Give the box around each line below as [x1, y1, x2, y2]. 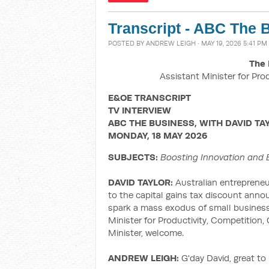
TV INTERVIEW [108, 104, 171, 116]
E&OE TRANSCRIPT [108, 92, 191, 103]
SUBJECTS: [108, 151, 160, 163]
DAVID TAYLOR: [108, 177, 173, 188]
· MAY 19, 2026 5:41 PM [196, 39, 267, 47]
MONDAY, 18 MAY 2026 [108, 130, 207, 141]
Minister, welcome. [108, 227, 184, 238]
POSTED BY [108, 39, 146, 47]
